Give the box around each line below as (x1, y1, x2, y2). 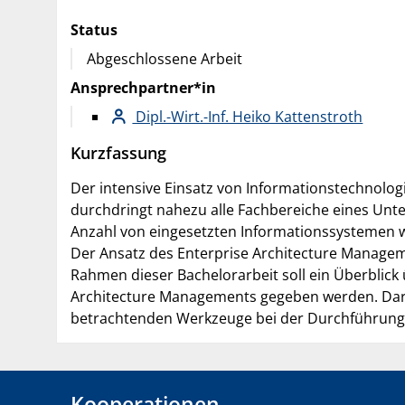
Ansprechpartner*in (71, 77, 216, 98)
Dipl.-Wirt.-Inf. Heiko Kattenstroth (132, 106, 363, 127)
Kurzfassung (71, 140, 166, 164)
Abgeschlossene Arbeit (87, 48, 242, 69)
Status (71, 19, 118, 40)
